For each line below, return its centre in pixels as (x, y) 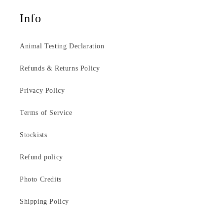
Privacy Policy (42, 91)
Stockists (34, 135)
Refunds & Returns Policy (60, 69)
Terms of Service (46, 113)
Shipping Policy (44, 202)
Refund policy (41, 157)
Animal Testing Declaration (62, 46)
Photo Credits (41, 180)
